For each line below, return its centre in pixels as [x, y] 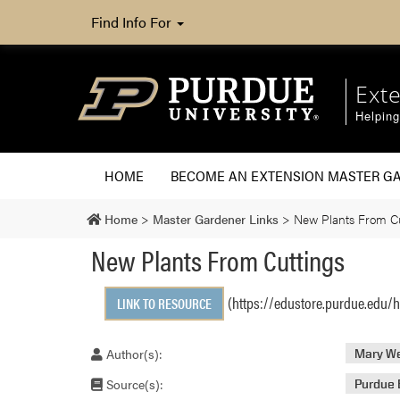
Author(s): [133, 353]
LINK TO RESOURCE [164, 303]
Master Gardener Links [216, 218]
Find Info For [133, 22]
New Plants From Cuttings [218, 259]
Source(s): [133, 383]
